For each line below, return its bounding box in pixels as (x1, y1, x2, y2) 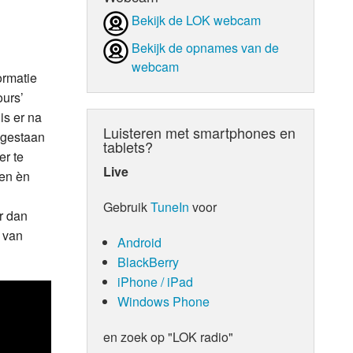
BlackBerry (117, 252, 179, 271)
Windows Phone (117, 292, 210, 310)
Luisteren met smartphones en (103, 121, 296, 143)
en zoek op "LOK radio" (103, 327, 234, 346)
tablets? (103, 136, 154, 157)
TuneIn (150, 197, 190, 216)
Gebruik (103, 197, 151, 216)
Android (117, 232, 162, 251)
